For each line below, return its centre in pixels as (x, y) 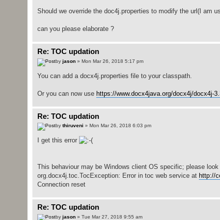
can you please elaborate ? (75, 29)
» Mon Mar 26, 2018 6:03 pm (117, 126)
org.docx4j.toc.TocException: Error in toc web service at (118, 176)
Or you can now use (67, 93)
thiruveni (73, 126)
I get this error (58, 140)
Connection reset (61, 185)
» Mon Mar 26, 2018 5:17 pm (109, 61)
